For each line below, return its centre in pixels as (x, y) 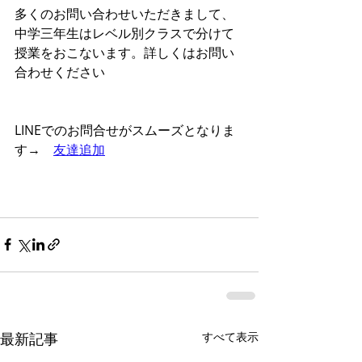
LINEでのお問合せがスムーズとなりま (125, 130)
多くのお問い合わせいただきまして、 (124, 13)
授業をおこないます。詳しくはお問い (124, 52)
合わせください (60, 72)
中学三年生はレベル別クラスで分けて (124, 33)
